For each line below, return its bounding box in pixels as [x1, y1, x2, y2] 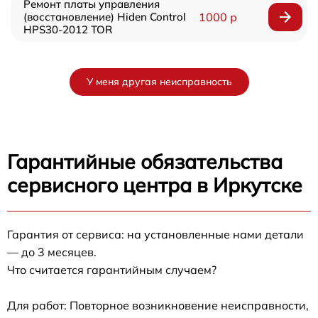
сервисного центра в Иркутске [7, 172, 302, 198]
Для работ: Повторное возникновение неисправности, [7, 298, 309, 313]
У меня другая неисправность [86, 75, 232, 89]
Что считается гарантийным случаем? [7, 263, 216, 278]
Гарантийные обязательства [7, 149, 283, 175]
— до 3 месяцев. [7, 245, 97, 260]
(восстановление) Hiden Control [23, 10, 186, 24]
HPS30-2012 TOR [23, 23, 112, 37]
